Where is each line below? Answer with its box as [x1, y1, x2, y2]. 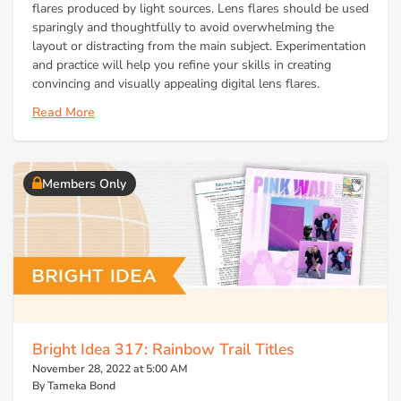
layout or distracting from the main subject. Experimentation [32, 38, 366, 55]
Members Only [42, 175, 126, 192]
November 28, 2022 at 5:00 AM [32, 361, 188, 376]
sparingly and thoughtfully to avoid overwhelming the [32, 19, 334, 37]
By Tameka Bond [32, 378, 115, 393]
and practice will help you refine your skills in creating [32, 56, 331, 74]
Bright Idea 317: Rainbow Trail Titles [32, 337, 294, 360]
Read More [32, 103, 95, 121]
